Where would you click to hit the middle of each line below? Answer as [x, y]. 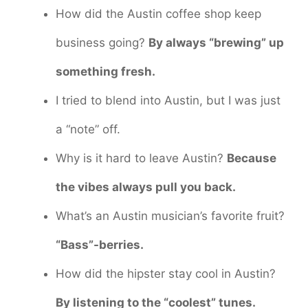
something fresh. [106, 72]
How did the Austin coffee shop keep [158, 14]
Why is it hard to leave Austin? [141, 158]
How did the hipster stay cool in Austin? [166, 274]
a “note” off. [88, 130]
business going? [102, 43]
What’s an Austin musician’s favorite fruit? [170, 216]
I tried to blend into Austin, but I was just [168, 101]
